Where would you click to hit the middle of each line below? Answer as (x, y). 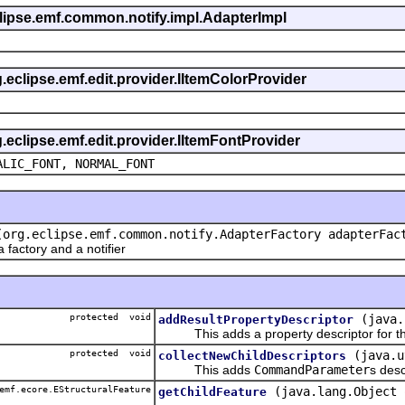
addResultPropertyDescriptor (256, 319)
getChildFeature (212, 391)
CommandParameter (312, 369)
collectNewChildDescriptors (252, 355)
